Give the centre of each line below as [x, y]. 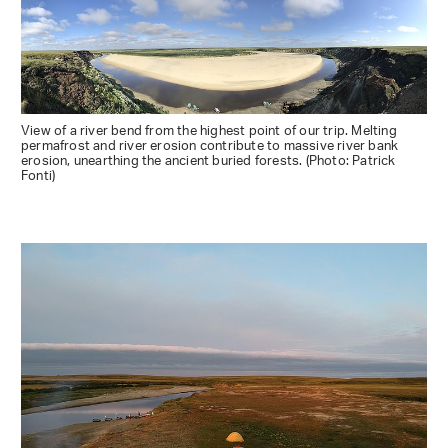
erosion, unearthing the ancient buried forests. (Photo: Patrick [208, 161]
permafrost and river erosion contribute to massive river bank [210, 146]
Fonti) [38, 176]
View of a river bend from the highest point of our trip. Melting [209, 131]
